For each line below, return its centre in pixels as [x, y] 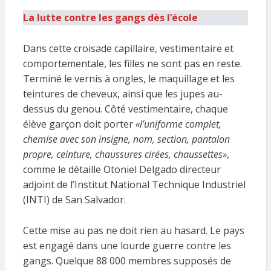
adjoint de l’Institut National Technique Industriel [134, 184]
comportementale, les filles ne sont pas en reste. [132, 64]
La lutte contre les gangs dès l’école [110, 18]
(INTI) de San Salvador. [74, 200]
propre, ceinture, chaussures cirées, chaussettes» [125, 154]
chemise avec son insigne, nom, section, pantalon [126, 139]
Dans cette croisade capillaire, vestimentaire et [128, 48]
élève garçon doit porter [79, 124]
